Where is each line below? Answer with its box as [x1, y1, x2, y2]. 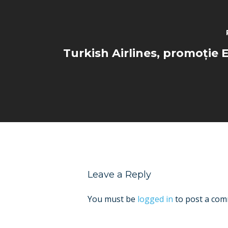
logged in [137, 193, 173, 205]
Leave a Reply [88, 168, 151, 180]
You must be [88, 193, 137, 205]
